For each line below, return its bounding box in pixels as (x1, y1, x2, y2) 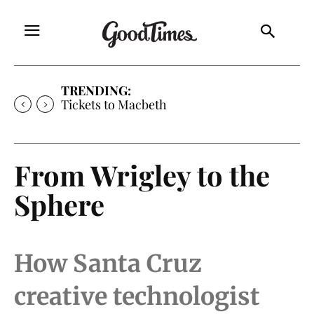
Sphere (14, 185, 104, 223)
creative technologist (14, 281, 260, 311)
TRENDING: (61, 81, 131, 99)
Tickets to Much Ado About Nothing (61, 95, 258, 113)
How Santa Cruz (14, 248, 202, 278)
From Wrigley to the (14, 156, 270, 193)
